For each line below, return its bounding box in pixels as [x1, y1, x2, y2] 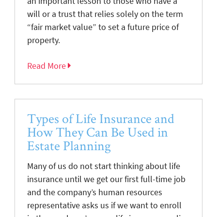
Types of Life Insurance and [27, 109, 174, 127]
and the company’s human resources [27, 186, 162, 198]
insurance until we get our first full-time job [27, 173, 186, 185]
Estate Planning [27, 137, 111, 154]
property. [27, 34, 60, 46]
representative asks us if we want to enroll [27, 200, 182, 211]
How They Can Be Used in [27, 123, 168, 140]
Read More [27, 60, 68, 71]
